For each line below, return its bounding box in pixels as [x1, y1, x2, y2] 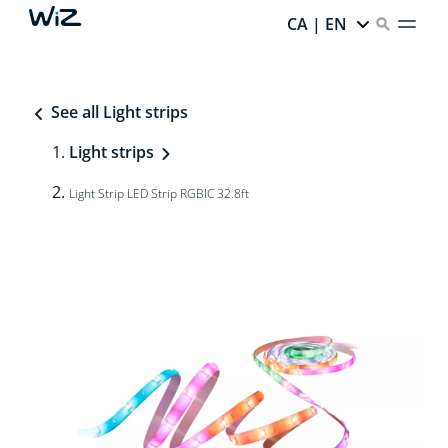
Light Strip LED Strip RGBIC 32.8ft [68, 185, 249, 202]
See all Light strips [46, 101, 188, 123]
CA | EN [287, 13, 348, 35]
